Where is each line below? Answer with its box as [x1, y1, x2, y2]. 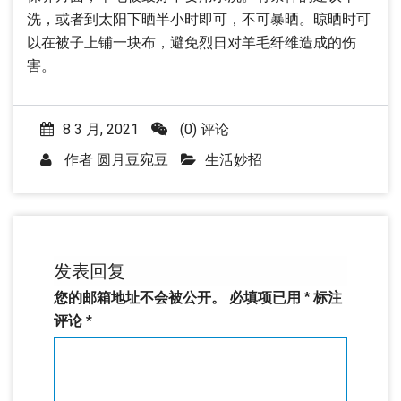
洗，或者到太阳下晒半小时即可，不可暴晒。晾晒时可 [27, 11, 371, 28]
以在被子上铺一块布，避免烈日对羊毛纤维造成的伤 [27, 34, 356, 51]
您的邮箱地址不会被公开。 [54, 290, 226, 305]
